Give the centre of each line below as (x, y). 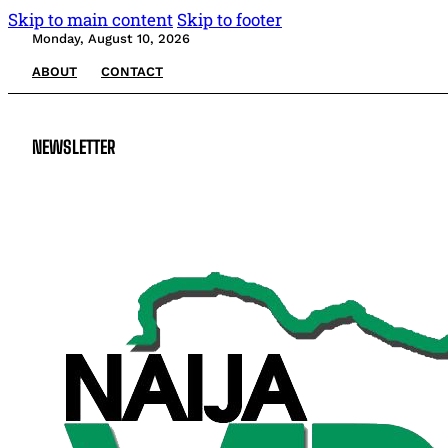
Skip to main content (90, 19)
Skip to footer (229, 19)
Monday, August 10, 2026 (111, 38)
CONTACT (132, 71)
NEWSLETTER (74, 146)
